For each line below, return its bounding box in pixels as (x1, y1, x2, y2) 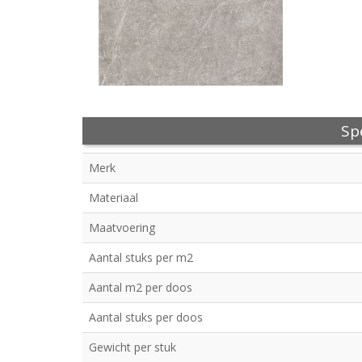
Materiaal (89, 190, 138, 206)
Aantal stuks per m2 (89, 250, 193, 266)
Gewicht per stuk (89, 339, 176, 356)
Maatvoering (89, 220, 155, 236)
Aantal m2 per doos (89, 280, 192, 296)
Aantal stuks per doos (89, 309, 203, 326)
